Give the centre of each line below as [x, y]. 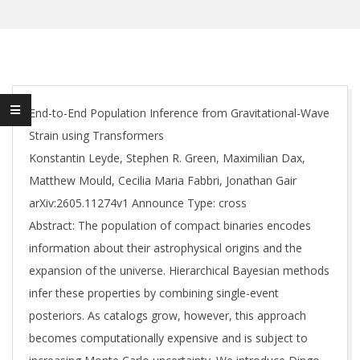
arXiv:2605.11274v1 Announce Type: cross [138, 203]
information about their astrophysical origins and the [166, 248]
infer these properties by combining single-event [154, 293]
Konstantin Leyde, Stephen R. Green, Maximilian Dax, [167, 158]
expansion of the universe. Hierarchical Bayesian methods [179, 270]
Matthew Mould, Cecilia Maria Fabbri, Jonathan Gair [163, 180]
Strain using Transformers [96, 135]
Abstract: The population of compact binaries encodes [170, 225]
